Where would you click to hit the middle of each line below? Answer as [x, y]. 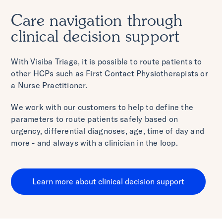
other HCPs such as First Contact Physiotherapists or [110, 74]
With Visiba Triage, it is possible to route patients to [107, 62]
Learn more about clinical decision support [108, 182]
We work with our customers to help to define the [102, 107]
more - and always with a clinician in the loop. [94, 143]
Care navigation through [97, 22]
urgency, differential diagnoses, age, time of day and [108, 131]
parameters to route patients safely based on [95, 119]
